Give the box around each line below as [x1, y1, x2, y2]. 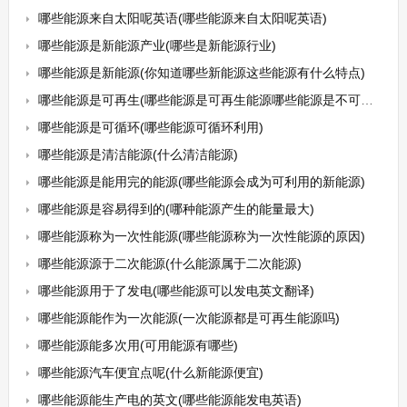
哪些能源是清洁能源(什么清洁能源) [37, 147, 238, 162]
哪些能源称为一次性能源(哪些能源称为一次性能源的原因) [37, 229, 365, 243]
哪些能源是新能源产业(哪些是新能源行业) [37, 38, 276, 53]
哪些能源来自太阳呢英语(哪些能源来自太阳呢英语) [37, 11, 327, 25]
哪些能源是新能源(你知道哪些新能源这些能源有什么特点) [37, 65, 365, 80]
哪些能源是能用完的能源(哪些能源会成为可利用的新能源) [37, 174, 365, 189]
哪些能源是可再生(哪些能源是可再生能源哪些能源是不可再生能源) [37, 93, 361, 107]
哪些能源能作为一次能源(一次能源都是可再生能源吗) [37, 311, 340, 325]
